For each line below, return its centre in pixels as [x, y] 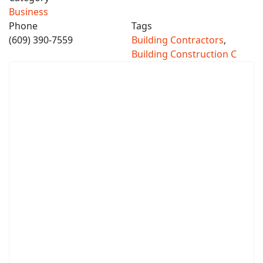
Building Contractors [178, 40]
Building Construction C [184, 54]
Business [28, 12]
